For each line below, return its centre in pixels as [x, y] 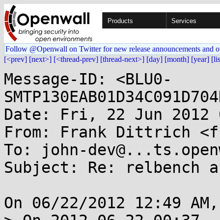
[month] [177, 59]
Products [120, 21]
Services [184, 21]
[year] [200, 59]
